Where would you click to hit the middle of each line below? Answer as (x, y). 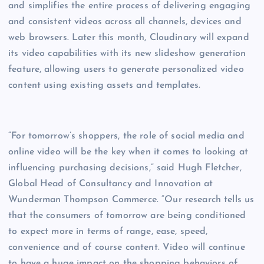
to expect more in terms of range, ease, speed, (108, 232)
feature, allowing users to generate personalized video (126, 70)
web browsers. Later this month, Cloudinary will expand (129, 38)
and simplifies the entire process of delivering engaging (129, 6)
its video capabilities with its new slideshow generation (127, 54)
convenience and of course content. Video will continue (127, 248)
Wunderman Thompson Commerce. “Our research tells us (131, 200)
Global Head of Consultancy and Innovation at (111, 184)
